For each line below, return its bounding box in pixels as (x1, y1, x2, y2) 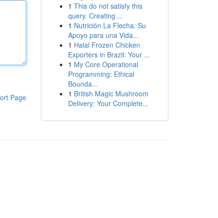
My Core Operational (73, 59, 138, 69)
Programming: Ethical (68, 69, 134, 79)
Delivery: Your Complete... (68, 98, 148, 108)
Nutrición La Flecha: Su (73, 20, 146, 30)
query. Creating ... (68, 11, 123, 20)
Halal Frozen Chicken (73, 40, 140, 50)
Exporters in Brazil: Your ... (68, 50, 150, 59)
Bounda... (68, 79, 98, 89)
